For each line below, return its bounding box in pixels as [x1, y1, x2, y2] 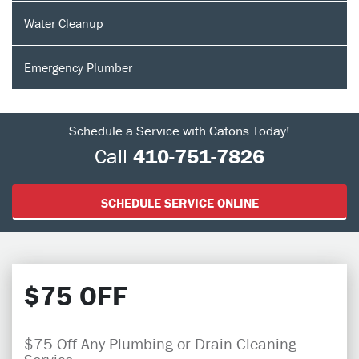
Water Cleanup [24, 14, 103, 31]
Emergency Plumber [24, 58, 132, 75]
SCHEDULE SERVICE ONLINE [100, 194, 259, 211]
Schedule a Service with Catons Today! [69, 121, 290, 139]
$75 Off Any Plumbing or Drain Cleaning [24, 333, 296, 353]
